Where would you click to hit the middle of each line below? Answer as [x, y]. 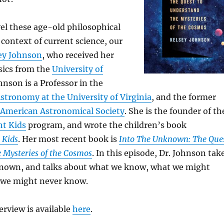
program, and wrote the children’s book [106, 125]
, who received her [78, 55]
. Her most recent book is [68, 139]
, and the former [183, 97]
